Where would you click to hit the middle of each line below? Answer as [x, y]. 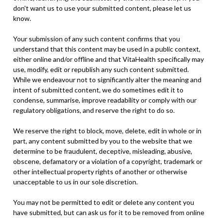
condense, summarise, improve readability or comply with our [105, 100]
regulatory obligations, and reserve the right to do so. [94, 110]
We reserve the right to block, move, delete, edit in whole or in [107, 130]
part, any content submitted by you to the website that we [102, 141]
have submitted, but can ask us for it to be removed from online [109, 212]
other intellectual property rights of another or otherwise [100, 171]
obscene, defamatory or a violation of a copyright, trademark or [108, 161]
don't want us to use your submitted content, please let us [102, 8]
